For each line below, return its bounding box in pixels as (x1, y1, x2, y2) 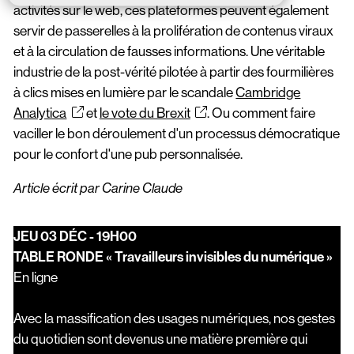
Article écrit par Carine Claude (13, 180, 183, 197)
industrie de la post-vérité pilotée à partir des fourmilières (13, 62, 334, 81)
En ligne (13, 268, 58, 286)
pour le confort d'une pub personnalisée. (13, 145, 243, 163)
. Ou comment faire (207, 104, 316, 122)
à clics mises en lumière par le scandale (13, 83, 236, 101)
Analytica (13, 104, 67, 122)
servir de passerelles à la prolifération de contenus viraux (13, 21, 334, 40)
